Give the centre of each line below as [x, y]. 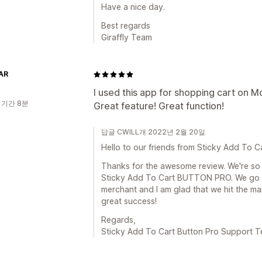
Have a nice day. [133, 7]
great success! [129, 201]
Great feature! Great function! [159, 106]
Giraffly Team [127, 37]
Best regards [126, 25]
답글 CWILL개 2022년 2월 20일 [153, 132]
